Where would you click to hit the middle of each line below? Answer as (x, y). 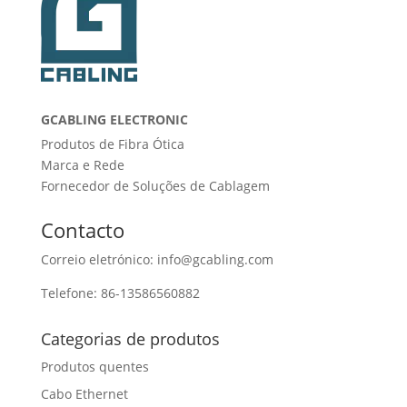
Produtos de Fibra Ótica (114, 144)
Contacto (82, 230)
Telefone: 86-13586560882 (120, 293)
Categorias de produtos (130, 339)
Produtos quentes (94, 367)
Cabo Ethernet (84, 394)
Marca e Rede (84, 165)
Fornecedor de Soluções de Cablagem (155, 186)
